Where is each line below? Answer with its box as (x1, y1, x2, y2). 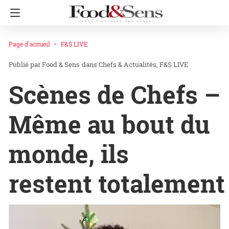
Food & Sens (42, 60, 80, 70)
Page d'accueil (9, 40, 50, 48)
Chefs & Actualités (99, 60, 156, 70)
